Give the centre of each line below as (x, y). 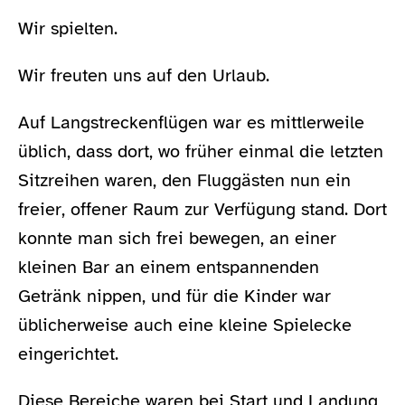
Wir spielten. (68, 29)
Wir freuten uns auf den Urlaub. (144, 76)
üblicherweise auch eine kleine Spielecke (185, 325)
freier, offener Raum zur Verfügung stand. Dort (202, 210)
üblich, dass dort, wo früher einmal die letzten (201, 152)
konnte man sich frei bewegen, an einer (177, 239)
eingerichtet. (68, 354)
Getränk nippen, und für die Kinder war (174, 297)
